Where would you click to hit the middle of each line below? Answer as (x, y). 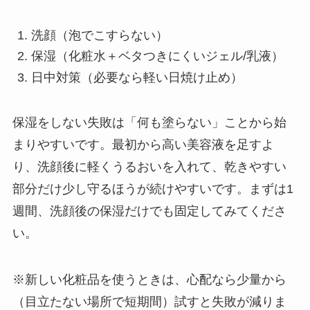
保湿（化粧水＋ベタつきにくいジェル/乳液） (157, 56)
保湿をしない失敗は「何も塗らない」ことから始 (149, 122)
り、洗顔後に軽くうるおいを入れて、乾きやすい (149, 166)
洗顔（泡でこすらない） (99, 35)
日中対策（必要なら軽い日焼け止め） (137, 77)
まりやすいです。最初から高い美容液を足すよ (143, 144)
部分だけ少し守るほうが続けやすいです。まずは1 (153, 189)
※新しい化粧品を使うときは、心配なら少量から (149, 280)
